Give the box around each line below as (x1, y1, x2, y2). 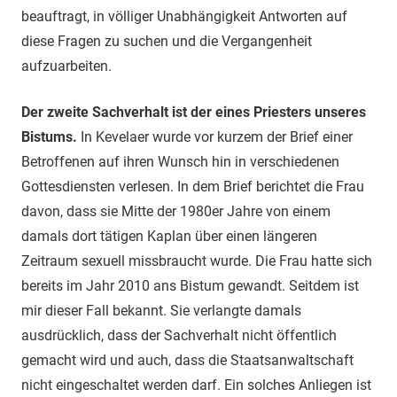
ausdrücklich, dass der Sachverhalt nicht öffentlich (21, 326, 337, 344)
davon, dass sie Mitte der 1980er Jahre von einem (21, 202, 331, 220)
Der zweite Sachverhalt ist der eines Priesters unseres (21, 103, 366, 121)
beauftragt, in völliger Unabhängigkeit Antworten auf (21, 7, 347, 25)
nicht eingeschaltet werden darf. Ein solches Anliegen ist (21, 376, 371, 393)
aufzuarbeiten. (21, 57, 112, 74)
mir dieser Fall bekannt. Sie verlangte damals (21, 301, 301, 319)
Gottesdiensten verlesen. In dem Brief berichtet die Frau (21, 177, 364, 195)
